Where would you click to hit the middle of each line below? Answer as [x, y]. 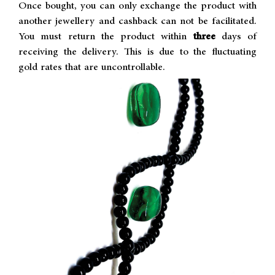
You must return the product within [103, 37]
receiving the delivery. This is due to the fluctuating [137, 52]
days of [239, 37]
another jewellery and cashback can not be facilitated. [137, 21]
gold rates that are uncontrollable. [92, 68]
